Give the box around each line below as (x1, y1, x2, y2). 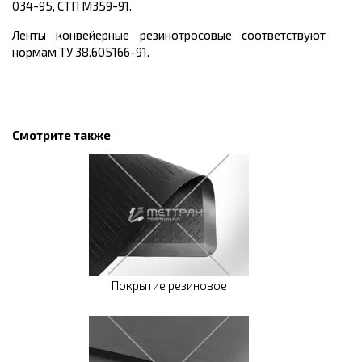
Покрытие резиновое (111, 278, 227, 293)
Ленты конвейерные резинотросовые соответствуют (12, 27, 326, 43)
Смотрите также (12, 128, 111, 143)
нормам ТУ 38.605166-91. (12, 44, 149, 60)
